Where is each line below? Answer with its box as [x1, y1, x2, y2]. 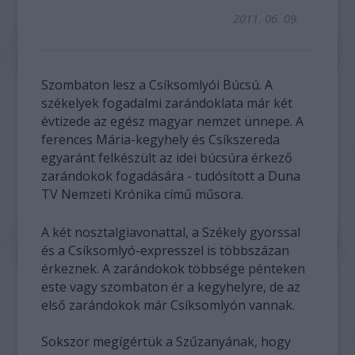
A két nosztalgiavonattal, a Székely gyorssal [41, 223, 301, 241]
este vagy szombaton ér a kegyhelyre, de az [41, 278, 301, 296]
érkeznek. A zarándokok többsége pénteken [41, 260, 306, 277]
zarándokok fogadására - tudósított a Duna [41, 167, 301, 185]
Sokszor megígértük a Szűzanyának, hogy [41, 333, 292, 350]
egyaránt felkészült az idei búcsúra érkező [41, 149, 293, 166]
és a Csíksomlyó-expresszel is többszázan [41, 242, 290, 259]
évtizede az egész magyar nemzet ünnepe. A [41, 113, 304, 130]
